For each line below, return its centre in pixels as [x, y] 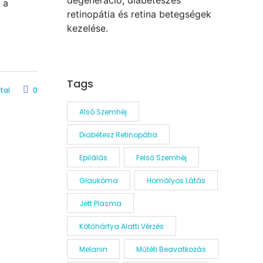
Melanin [93, 249]
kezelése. [87, 28]
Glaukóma [98, 181]
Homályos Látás [176, 181]
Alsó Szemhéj [103, 112]
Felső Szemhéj [161, 158]
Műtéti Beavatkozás [171, 249]
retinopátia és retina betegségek [139, 14]
